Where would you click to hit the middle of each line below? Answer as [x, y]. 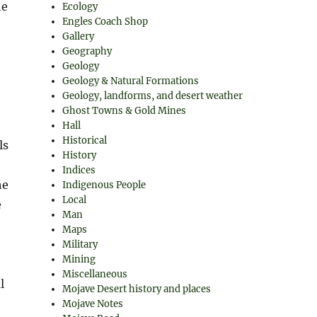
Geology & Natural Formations [131, 81]
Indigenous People [104, 185]
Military [80, 244]
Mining [79, 259]
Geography [87, 51]
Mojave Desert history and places [137, 289]
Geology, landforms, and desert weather [153, 96]
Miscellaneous [95, 274]
